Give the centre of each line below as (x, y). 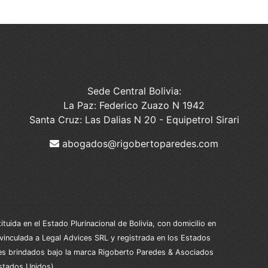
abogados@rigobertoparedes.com (139, 143)
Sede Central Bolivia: (134, 91)
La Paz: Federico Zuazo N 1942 (134, 105)
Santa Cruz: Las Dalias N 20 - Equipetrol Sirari (134, 119)
